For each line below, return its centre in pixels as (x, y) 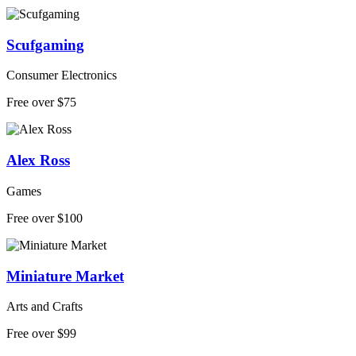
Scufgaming (45, 44)
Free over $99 (41, 334)
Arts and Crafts (44, 307)
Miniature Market (65, 276)
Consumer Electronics (62, 75)
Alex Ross (38, 161)
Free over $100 (44, 218)
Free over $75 (41, 103)
